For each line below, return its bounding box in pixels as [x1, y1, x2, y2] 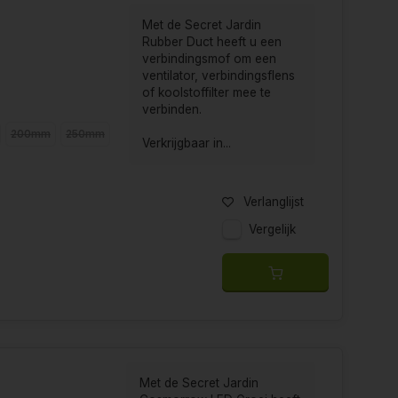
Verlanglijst [243, 194, 304, 209]
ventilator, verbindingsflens [141, 68, 295, 83]
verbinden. [141, 101, 202, 116]
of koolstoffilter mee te [141, 84, 271, 99]
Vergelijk [249, 221, 296, 236]
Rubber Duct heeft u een [141, 34, 282, 49]
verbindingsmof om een [141, 51, 276, 66]
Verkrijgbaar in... [141, 135, 231, 150]
